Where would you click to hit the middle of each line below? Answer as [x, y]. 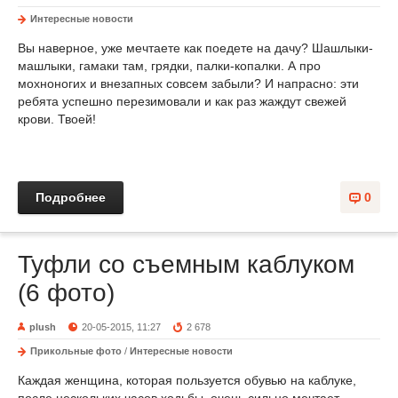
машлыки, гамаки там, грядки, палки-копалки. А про [169, 66]
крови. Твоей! [57, 119]
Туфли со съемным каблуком [186, 264]
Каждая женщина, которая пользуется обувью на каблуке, [187, 380]
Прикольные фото [76, 351]
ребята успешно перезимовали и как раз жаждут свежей [182, 101]
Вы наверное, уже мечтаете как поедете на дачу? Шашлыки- [195, 48]
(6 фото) [66, 293]
